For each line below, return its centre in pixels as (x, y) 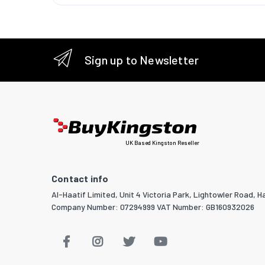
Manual (246, 38)
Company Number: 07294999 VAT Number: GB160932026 (153, 207)
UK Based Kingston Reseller (162, 143)
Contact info (80, 179)
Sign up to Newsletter (142, 60)
